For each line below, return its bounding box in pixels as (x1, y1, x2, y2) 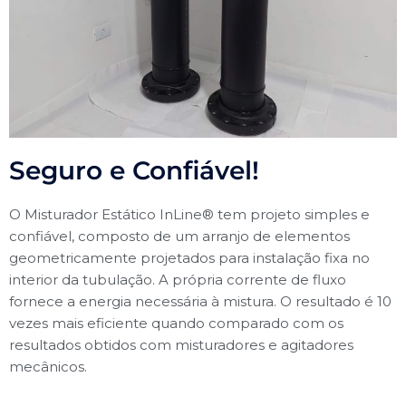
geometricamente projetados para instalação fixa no (9, 249, 370, 266)
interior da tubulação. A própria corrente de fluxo (9, 271, 346, 288)
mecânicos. (9, 358, 87, 375)
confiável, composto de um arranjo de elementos (9, 227, 350, 245)
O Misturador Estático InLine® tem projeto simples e (9, 206, 370, 223)
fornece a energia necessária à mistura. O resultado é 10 (9, 293, 391, 310)
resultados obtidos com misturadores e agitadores (9, 336, 353, 353)
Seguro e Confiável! (9, 155, 259, 186)
